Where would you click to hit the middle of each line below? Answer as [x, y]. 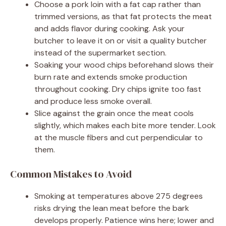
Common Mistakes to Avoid [71, 174]
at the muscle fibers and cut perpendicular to [119, 138]
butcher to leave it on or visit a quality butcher [121, 41]
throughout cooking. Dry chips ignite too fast [118, 89]
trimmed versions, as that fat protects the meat [123, 17]
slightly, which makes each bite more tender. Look [125, 126]
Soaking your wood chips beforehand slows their [124, 65]
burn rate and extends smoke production [111, 77]
